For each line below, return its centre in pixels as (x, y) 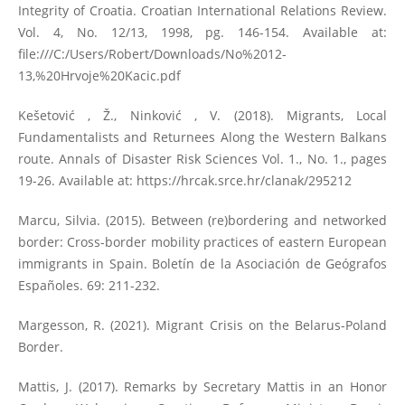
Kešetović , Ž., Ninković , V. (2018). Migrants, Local (202, 115)
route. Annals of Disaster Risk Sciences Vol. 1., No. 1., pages (202, 158)
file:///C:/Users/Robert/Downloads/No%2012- (152, 53)
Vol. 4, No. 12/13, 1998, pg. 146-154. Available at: (202, 32)
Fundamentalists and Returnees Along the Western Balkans (202, 137)
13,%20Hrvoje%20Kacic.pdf (99, 75)
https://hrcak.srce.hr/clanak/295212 (244, 180)
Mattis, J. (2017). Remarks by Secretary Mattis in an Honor (202, 386)
